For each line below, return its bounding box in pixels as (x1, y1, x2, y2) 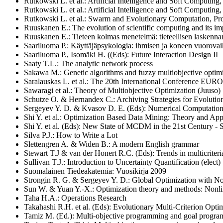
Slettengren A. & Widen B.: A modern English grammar (24, 139, 199, 148)
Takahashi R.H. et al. (24, 202, 92, 211)
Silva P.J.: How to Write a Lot (24, 130, 117, 139)
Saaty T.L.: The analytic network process (24, 59, 153, 68)
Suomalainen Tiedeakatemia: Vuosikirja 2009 (24, 166, 166, 175)
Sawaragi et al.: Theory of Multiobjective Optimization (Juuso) (24, 86, 221, 95)
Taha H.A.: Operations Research (24, 193, 126, 202)
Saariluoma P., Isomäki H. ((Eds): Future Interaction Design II (24, 50, 218, 59)
